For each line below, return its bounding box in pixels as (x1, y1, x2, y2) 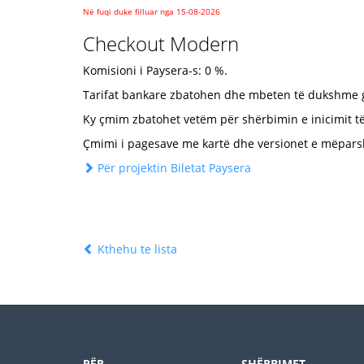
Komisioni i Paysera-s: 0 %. (83, 63, 227, 78)
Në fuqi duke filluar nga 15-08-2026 (83, 6, 220, 17)
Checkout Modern (83, 30, 239, 57)
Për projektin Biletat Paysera (97, 160, 251, 175)
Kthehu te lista (94, 241, 177, 257)
